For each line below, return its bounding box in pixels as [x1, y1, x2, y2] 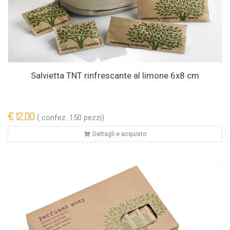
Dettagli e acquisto [92, 130, 146, 138]
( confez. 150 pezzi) [35, 113, 104, 123]
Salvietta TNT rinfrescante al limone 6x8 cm [31, 70, 199, 81]
